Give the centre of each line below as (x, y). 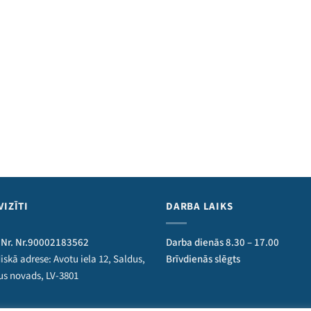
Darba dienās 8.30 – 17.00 (222, 243)
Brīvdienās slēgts (203, 260)
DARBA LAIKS (200, 207)
